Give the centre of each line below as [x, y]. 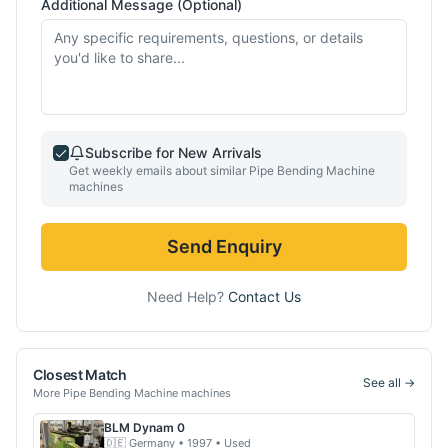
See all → [389, 382]
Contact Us [264, 296]
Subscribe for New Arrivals [173, 152]
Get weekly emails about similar [159, 170]
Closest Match [80, 374]
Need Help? [187, 296]
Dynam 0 [159, 427]
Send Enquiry [224, 246]
